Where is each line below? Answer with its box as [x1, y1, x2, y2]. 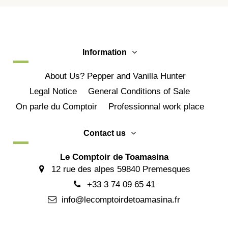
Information [82, 47, 127, 56]
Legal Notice [30, 87, 77, 97]
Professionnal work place [108, 101, 204, 111]
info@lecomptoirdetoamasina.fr [62, 195, 181, 205]
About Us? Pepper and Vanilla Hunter [45, 71, 186, 81]
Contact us [83, 128, 126, 137]
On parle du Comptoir [15, 101, 97, 111]
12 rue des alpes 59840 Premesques [51, 164, 191, 175]
